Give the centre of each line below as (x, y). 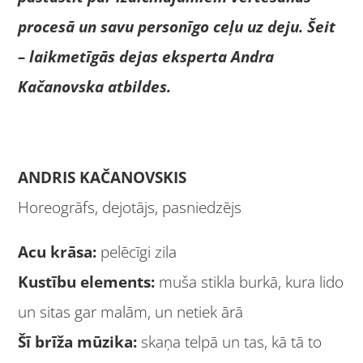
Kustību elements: (87, 282)
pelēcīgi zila (137, 252)
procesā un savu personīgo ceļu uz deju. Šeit (177, 27)
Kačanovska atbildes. (95, 87)
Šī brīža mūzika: (78, 342)
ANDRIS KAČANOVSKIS (102, 177)
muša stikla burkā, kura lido (250, 282)
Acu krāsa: (58, 252)
